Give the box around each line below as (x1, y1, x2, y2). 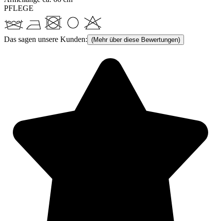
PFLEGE (4, 3, 34, 12)
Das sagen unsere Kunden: (4, 35, 87, 43)
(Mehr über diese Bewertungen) (91, 36, 180, 43)
